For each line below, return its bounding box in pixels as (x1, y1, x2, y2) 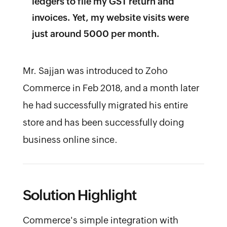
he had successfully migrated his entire (22, 99, 188, 110)
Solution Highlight (22, 186, 136, 203)
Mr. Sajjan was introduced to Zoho (22, 65, 168, 76)
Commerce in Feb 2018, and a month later (22, 82, 200, 93)
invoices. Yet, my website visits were (31, 12, 189, 23)
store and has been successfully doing (22, 117, 184, 128)
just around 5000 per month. (31, 28, 160, 39)
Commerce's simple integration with (22, 214, 178, 225)
